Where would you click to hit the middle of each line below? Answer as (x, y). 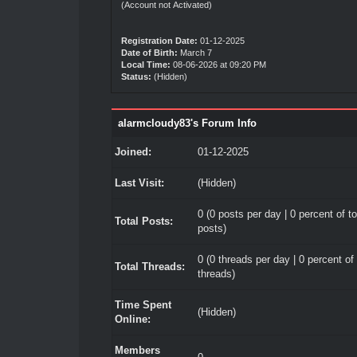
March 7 (196, 53)
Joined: (133, 152)
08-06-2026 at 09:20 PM (218, 65)
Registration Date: (159, 41)
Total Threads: (149, 267)
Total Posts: (143, 221)
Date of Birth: (149, 53)
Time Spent (143, 305)
